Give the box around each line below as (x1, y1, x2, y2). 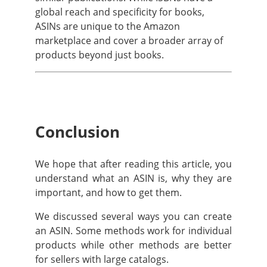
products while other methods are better (35, 238, 232, 252)
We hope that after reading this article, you (35, 157, 232, 170)
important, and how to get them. (35, 185, 184, 199)
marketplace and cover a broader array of (35, 33, 223, 47)
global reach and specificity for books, (35, 5, 204, 18)
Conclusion (35, 120, 120, 142)
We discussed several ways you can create (35, 209, 232, 223)
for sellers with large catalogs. (35, 252, 171, 266)
